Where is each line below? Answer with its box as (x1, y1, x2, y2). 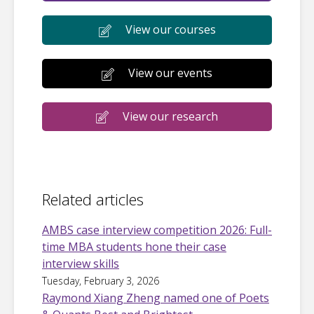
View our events (128, 64, 212, 81)
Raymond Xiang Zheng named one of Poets (42, 290, 269, 306)
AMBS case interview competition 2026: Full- (42, 222, 272, 238)
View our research (123, 108, 218, 124)
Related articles (42, 189, 144, 210)
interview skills (42, 256, 119, 272)
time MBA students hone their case (42, 239, 226, 255)
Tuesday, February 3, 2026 (42, 274, 159, 288)
